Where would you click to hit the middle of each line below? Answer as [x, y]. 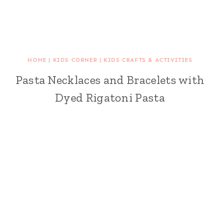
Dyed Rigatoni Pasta [110, 97]
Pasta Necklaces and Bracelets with [110, 80]
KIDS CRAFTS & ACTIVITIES [148, 60]
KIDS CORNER [75, 60]
